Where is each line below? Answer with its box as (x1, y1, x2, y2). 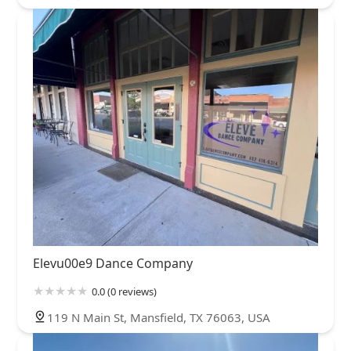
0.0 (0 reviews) (92, 284, 157, 299)
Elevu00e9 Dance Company (33, 255, 193, 273)
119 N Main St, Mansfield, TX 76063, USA (47, 309, 270, 326)
